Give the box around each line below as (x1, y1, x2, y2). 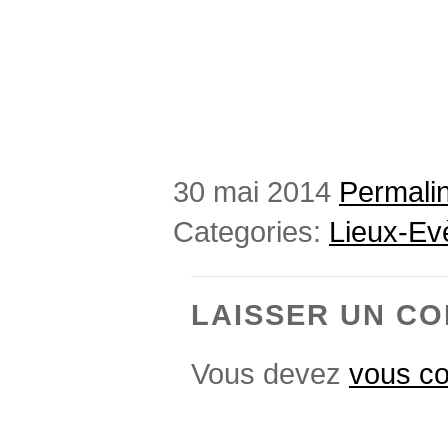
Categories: (173, 215, 329, 248)
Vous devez (191, 357, 349, 390)
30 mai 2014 (173, 175, 339, 208)
